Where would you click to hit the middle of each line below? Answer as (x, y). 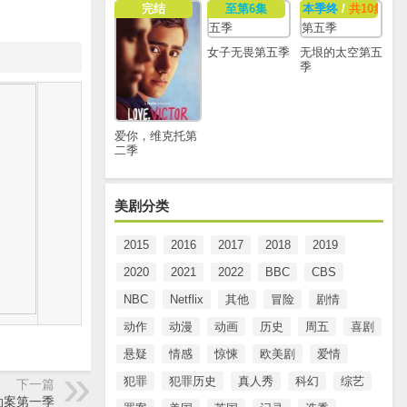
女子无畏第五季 (248, 52)
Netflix (187, 299)
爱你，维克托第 (156, 135)
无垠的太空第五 (341, 52)
